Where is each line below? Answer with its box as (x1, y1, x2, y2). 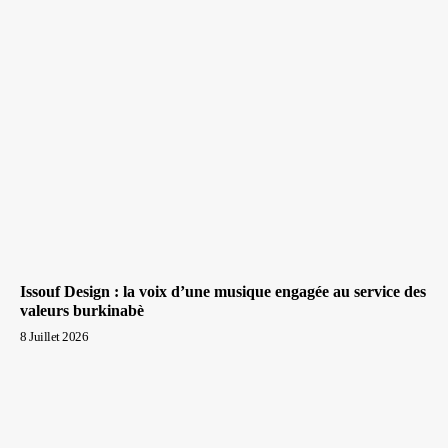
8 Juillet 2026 (20, 328, 88, 344)
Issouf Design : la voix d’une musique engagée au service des (20, 282, 426, 300)
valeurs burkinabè (20, 301, 144, 319)
